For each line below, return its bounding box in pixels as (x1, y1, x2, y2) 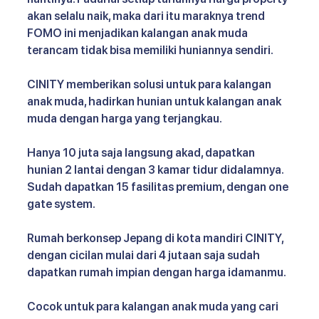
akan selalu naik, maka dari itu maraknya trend (27, 9, 267, 23)
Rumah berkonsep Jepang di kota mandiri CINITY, (27, 231, 286, 246)
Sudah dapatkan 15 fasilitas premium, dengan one (27, 180, 291, 194)
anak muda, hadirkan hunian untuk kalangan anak (27, 95, 283, 109)
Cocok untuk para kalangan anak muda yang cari (27, 300, 281, 314)
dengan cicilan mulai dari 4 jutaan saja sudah (27, 249, 262, 263)
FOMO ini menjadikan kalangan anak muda (27, 26, 250, 41)
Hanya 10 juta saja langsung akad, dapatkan (27, 146, 257, 160)
